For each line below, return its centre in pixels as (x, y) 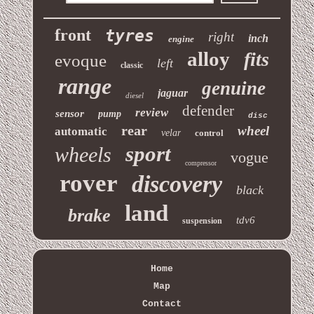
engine (182, 39)
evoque (80, 60)
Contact (162, 303)
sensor (70, 113)
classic (131, 65)
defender (209, 110)
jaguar (172, 93)
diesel (134, 95)
